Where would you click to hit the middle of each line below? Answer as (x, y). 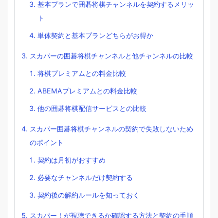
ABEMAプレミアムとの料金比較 (87, 91)
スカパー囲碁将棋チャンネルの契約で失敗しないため (111, 129)
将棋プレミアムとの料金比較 (82, 73)
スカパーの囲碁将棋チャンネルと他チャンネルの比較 (111, 56)
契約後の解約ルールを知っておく (89, 195)
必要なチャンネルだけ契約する (85, 178)
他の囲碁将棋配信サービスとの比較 (92, 109)
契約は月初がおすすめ (72, 160)
